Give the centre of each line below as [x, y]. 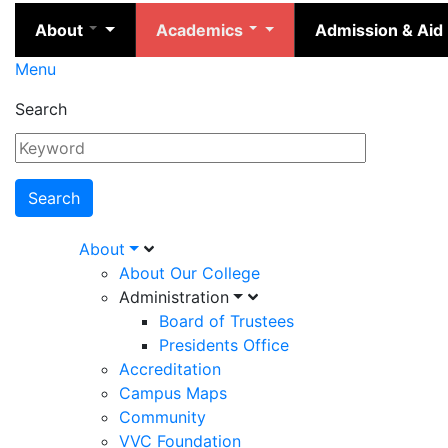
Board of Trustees [226, 321]
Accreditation [170, 369]
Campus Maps [173, 393]
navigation [94, 290]
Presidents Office [224, 345]
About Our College [189, 273]
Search [41, 109]
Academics [201, 30]
